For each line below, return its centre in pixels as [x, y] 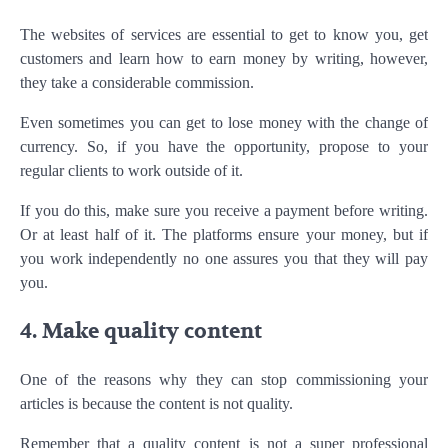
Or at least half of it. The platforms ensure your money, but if [224, 235]
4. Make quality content [141, 332]
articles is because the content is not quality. [156, 403]
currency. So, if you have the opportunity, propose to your [224, 147]
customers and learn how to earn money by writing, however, [224, 59]
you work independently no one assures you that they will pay [224, 259]
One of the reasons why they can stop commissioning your [224, 379]
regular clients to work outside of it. [131, 171]
